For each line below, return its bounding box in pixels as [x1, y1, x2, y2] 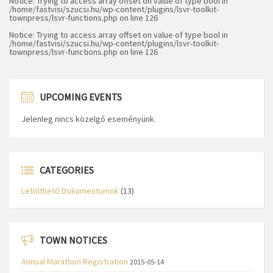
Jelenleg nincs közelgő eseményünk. [21, 113, 156, 125]
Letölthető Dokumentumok [21, 185, 119, 197]
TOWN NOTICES [40, 234, 107, 247]
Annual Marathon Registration [21, 256, 128, 268]
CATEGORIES [40, 164, 94, 177]
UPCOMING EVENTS [40, 91, 122, 104]
